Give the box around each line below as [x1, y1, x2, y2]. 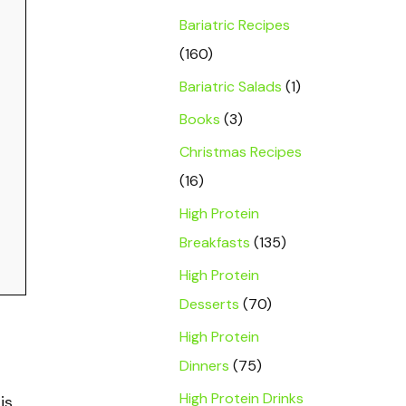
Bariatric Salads [179, 77, 282, 96]
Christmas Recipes [179, 142, 302, 161]
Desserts [179, 295, 239, 314]
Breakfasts [179, 233, 250, 252]
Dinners [179, 356, 229, 375]
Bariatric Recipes [179, 15, 290, 34]
